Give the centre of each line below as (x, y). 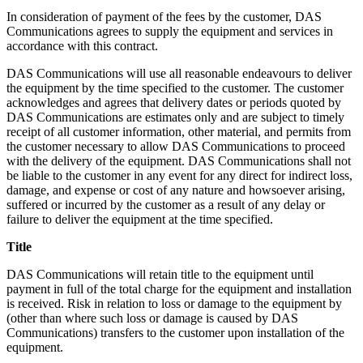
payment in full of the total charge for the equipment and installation (179, 289)
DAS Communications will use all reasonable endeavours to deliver (179, 73)
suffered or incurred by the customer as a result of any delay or (166, 205)
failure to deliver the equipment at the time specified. (140, 219)
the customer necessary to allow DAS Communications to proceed (176, 146)
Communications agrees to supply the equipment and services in (170, 31)
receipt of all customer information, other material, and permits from (179, 132)
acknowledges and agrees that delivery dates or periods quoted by (174, 102)
